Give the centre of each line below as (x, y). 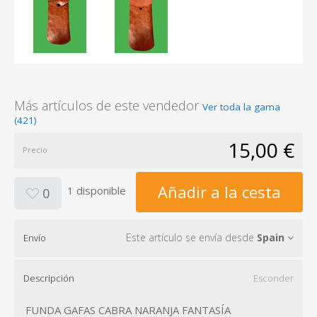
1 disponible (97, 191)
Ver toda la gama (241, 106)
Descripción (49, 278)
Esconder (273, 278)
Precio (35, 149)
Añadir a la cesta (219, 191)
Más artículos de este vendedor (108, 105)
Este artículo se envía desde (191, 237)
